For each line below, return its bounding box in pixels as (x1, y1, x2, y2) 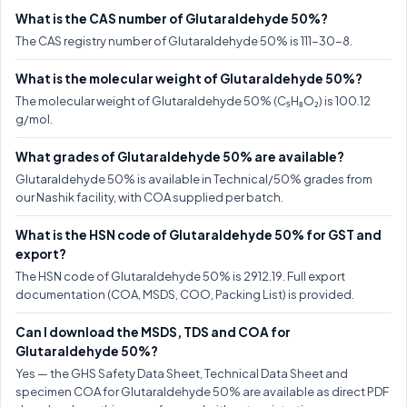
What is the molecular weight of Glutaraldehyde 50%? (15, 70, 362, 86)
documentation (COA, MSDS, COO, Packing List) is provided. (15, 286, 354, 302)
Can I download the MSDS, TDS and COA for (15, 323, 291, 340)
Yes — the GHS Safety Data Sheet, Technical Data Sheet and (15, 365, 348, 381)
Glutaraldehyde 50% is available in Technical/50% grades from (15, 171, 372, 186)
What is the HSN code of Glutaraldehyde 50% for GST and (15, 226, 382, 243)
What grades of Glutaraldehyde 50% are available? (15, 148, 344, 164)
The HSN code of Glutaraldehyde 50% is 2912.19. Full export (15, 268, 345, 283)
